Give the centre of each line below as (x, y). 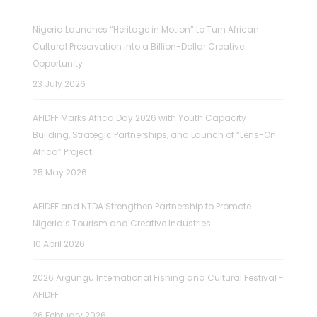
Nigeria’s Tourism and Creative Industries (122, 223)
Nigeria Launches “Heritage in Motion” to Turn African (146, 29)
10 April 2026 (59, 243)
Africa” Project (62, 151)
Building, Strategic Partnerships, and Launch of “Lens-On (154, 134)
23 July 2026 (59, 83)
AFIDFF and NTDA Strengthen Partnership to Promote (142, 206)
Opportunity (58, 63)
